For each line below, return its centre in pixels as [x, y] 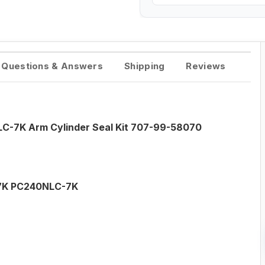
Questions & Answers [52, 66]
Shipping [145, 66]
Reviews [206, 66]
